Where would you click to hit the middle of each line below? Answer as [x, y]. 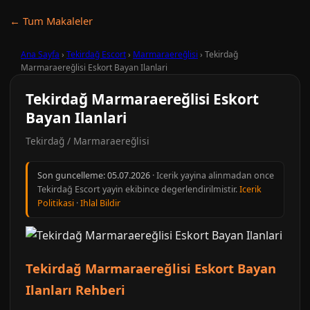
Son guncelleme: [72, 175]
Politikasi [56, 203]
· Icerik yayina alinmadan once [212, 175]
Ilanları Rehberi [75, 290]
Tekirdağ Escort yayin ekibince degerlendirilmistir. [138, 189]
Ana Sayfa [40, 54]
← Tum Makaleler [51, 21]
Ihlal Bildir [100, 203]
